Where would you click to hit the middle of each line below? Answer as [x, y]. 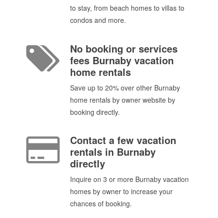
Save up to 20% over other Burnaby [125, 87]
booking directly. [95, 112]
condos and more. [98, 20]
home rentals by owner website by [123, 100]
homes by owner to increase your [121, 191]
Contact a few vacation [123, 140]
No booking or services [124, 48]
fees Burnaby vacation [122, 60]
